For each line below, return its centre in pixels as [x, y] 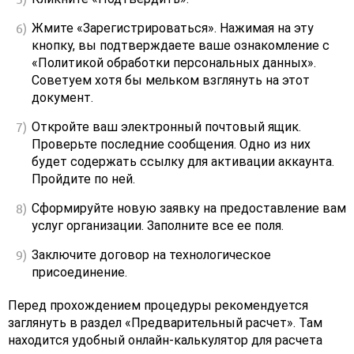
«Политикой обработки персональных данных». [174, 63]
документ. [62, 98]
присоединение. [79, 273]
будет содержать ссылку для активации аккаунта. [183, 162]
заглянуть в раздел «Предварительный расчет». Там [165, 323]
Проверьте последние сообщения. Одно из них [171, 145]
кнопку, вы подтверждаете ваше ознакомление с [181, 46]
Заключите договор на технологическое [151, 255]
